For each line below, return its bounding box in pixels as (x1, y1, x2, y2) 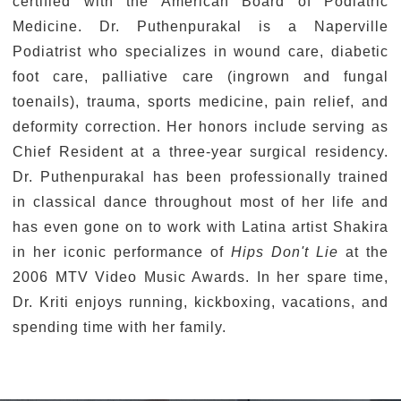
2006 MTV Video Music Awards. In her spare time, (13, 269, 388, 285)
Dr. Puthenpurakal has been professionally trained (13, 169, 388, 184)
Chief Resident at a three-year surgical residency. (13, 144, 388, 159)
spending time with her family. (13, 320, 226, 335)
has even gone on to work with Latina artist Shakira (13, 219, 388, 235)
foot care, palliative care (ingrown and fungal (13, 69, 388, 84)
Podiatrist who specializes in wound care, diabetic (13, 44, 388, 59)
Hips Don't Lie (231, 244, 346, 260)
